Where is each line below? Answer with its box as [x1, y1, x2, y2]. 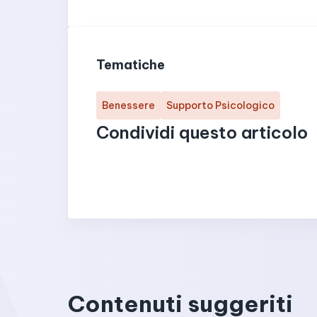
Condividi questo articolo [96, 122, 308, 143]
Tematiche [96, 57, 165, 73]
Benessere [102, 99, 155, 112]
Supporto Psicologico [166, 99, 275, 112]
